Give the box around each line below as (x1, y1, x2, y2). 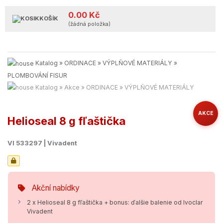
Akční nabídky (32, 183, 80, 193)
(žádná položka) (68, 20, 111, 27)
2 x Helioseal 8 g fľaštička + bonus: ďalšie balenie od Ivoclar (27, 199, 203, 207)
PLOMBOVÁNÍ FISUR (7, 71, 67, 79)
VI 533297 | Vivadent (7, 139, 77, 147)
